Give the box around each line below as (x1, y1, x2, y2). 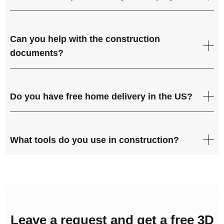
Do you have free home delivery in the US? (10, 91, 192, 101)
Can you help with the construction (10, 33, 160, 44)
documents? (10, 47, 63, 58)
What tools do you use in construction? (10, 134, 179, 145)
